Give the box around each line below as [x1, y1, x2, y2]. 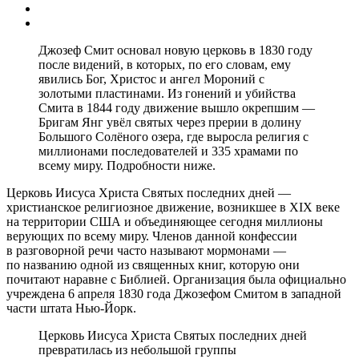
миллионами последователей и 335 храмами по [38, 143, 298, 158]
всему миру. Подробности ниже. [38, 158, 216, 172]
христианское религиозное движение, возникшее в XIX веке [6, 200, 340, 214]
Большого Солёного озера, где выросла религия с [38, 129, 309, 143]
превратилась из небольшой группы [38, 342, 236, 357]
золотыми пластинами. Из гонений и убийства [38, 86, 296, 100]
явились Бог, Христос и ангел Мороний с [38, 71, 264, 86]
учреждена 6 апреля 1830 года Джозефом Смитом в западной [6, 286, 341, 301]
